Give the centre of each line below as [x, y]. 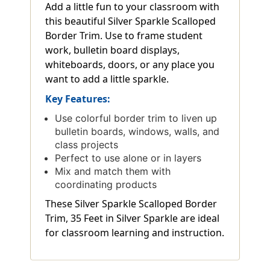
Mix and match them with [113, 171]
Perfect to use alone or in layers [128, 158]
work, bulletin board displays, [112, 50]
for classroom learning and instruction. [135, 232]
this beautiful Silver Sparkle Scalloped [130, 21]
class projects [87, 144]
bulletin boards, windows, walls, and [137, 131]
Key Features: [78, 99]
